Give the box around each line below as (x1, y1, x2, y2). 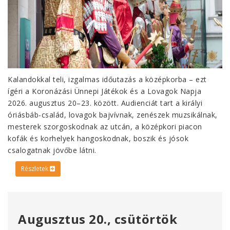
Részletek (21, 164, 50, 174)
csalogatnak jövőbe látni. (8, 145, 97, 156)
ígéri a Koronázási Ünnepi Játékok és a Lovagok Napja (8, 86, 201, 97)
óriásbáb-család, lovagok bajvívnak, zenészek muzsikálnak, (8, 110, 218, 120)
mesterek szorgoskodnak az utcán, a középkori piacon (8, 122, 202, 132)
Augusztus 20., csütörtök (18, 210, 177, 228)
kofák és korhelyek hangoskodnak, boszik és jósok (8, 133, 188, 144)
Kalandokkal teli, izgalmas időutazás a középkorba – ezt (8, 74, 207, 85)
